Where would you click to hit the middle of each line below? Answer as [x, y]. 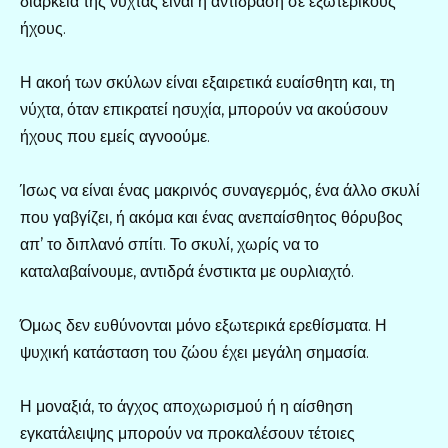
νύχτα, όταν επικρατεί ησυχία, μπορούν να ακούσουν [204, 109]
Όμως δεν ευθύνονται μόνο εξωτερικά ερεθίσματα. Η [203, 326]
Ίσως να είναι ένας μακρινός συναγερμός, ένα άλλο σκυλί [220, 191]
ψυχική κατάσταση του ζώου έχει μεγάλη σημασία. [194, 353]
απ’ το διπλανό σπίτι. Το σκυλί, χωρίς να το [169, 245]
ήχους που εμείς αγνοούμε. [115, 136]
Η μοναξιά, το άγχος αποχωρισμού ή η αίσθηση [186, 407]
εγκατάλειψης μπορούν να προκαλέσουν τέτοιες [187, 434]
